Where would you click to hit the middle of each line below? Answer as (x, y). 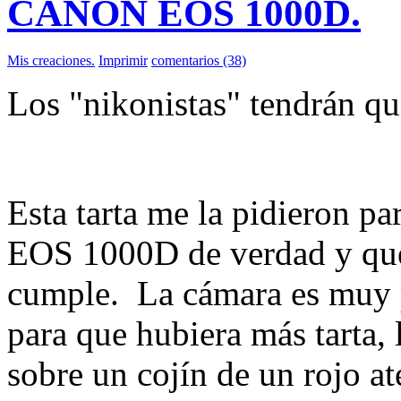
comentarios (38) (199, 61)
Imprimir (123, 61)
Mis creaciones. (51, 61)
